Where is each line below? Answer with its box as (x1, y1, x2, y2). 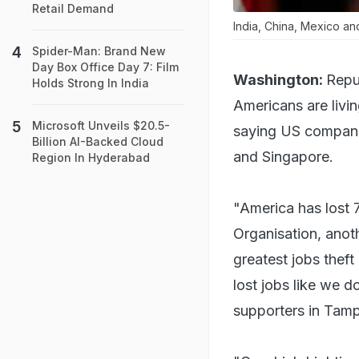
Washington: (233, 71, 323, 88)
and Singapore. (233, 147, 333, 165)
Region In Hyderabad (32, 151, 150, 164)
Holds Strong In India (32, 76, 149, 90)
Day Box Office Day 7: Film (32, 60, 179, 74)
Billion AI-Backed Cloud (32, 135, 163, 148)
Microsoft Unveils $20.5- (32, 119, 170, 132)
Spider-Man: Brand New (32, 44, 166, 58)
